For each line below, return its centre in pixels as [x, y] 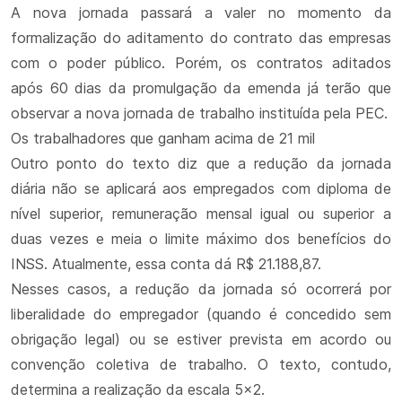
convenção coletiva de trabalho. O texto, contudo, [201, 364]
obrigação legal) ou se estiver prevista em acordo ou [201, 339]
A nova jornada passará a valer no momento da [201, 13]
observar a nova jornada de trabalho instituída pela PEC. [199, 113]
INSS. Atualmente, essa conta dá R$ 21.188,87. [166, 264]
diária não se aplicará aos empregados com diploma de [201, 188]
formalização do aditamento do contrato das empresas [201, 38]
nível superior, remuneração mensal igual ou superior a [201, 214]
